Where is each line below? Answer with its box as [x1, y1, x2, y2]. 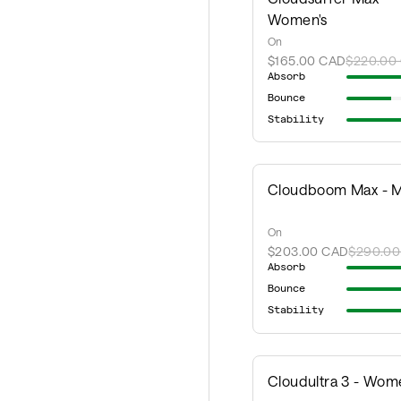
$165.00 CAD [268, 53, 346, 69]
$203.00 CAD [268, 243, 349, 260]
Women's [268, 11, 328, 29]
